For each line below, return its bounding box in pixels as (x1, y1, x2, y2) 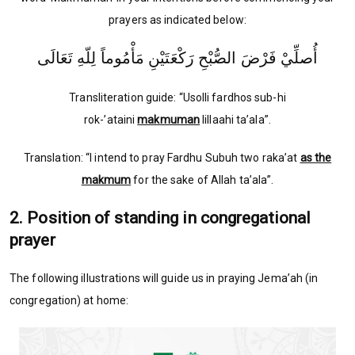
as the (300, 151, 332, 165)
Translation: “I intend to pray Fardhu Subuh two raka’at (23, 151, 300, 165)
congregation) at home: (10, 294, 129, 307)
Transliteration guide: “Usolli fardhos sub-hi (69, 91, 286, 105)
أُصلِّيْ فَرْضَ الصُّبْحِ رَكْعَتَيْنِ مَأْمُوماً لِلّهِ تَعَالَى (36, 48, 319, 68)
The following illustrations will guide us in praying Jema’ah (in (10, 272, 319, 285)
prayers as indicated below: (109, 13, 246, 27)
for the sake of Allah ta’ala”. (131, 174, 274, 187)
